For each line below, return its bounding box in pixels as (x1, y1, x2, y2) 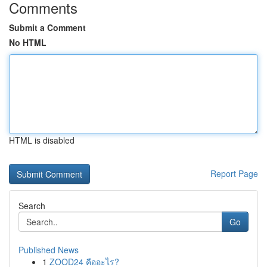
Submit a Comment (9, 21, 86, 33)
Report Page (210, 167, 258, 179)
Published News (18, 244, 79, 256)
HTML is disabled (9, 134, 74, 146)
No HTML (9, 36, 46, 48)
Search (18, 200, 45, 212)
